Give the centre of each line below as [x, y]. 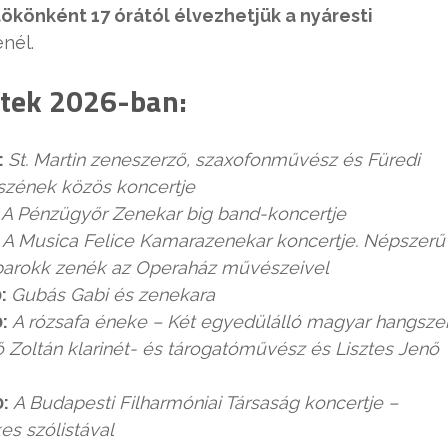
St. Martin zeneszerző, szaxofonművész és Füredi [214, 160]
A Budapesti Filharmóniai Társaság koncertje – [205, 403]
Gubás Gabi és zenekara [113, 295]
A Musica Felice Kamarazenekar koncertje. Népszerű [223, 241]
